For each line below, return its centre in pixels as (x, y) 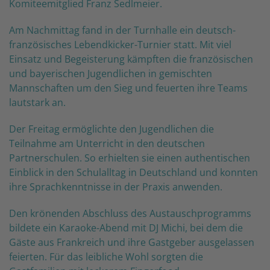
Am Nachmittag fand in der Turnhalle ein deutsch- (122, 30)
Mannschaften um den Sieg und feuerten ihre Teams (128, 88)
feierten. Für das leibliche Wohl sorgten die (106, 256)
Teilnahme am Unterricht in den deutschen (107, 143)
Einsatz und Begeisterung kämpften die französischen (131, 59)
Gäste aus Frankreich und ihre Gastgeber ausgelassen (132, 242)
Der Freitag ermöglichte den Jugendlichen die (111, 129)
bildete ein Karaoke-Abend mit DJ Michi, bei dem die (126, 228)
